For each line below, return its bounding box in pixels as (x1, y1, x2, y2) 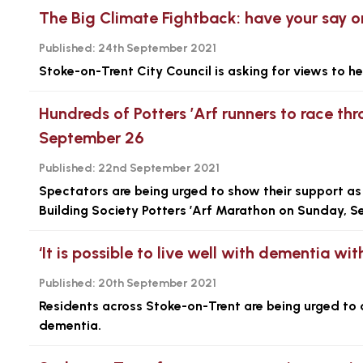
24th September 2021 (96, 41, 216, 55)
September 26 (39, 128, 144, 147)
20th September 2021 (96, 276, 216, 290)
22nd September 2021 (96, 161, 220, 175)
